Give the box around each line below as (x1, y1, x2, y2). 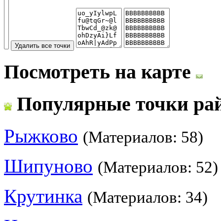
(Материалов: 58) (83, 128, 203, 147)
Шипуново (4, 155, 93, 177)
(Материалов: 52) (98, 158, 218, 177)
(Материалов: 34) (87, 188, 208, 207)
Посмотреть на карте (4, 60, 196, 83)
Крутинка (4, 185, 82, 207)
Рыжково (4, 125, 78, 147)
